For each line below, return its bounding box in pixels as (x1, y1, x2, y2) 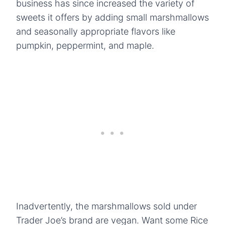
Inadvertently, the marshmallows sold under (16, 200, 197, 211)
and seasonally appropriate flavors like (16, 26, 175, 37)
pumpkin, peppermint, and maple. (16, 40, 154, 51)
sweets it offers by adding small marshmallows (16, 12, 209, 23)
